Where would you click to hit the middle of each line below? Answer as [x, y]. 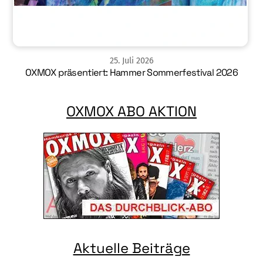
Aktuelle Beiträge [131, 248]
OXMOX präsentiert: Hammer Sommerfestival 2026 [131, 73]
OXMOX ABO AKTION [131, 111]
